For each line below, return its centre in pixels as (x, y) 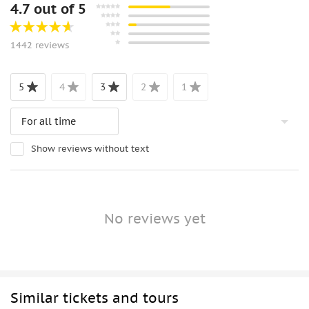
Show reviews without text (90, 149)
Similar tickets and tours (94, 298)
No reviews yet (154, 219)
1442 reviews (40, 46)
